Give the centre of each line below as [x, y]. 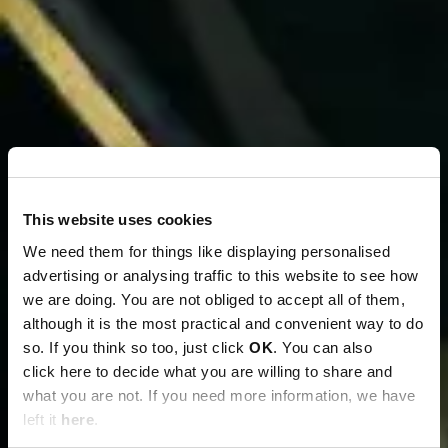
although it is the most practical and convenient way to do [223, 323]
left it [42, 419]
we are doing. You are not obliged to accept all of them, [214, 299]
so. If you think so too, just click [136, 347]
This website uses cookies [118, 219]
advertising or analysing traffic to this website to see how [221, 275]
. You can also [322, 347]
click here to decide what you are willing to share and [207, 371]
